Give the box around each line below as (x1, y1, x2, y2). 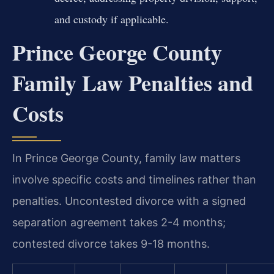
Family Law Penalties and (12, 67, 253, 99)
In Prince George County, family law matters (12, 152, 240, 165)
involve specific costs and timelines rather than (12, 173, 256, 187)
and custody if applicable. (54, 12, 169, 27)
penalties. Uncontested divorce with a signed (12, 194, 246, 208)
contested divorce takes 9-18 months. (12, 237, 210, 251)
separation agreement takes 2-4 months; (12, 216, 226, 229)
